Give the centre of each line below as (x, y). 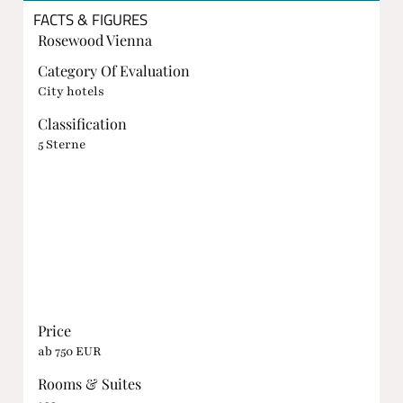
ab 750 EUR (69, 351)
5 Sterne (61, 144)
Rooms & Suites (89, 384)
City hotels (71, 91)
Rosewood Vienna (94, 39)
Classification (82, 124)
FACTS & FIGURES (90, 20)
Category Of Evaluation (113, 71)
